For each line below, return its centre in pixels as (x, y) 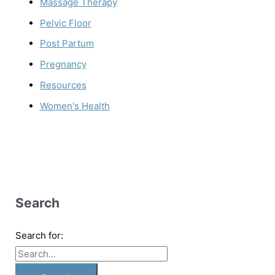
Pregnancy (63, 64)
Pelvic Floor (65, 23)
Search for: (39, 236)
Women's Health (75, 106)
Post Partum (67, 44)
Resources (63, 85)
